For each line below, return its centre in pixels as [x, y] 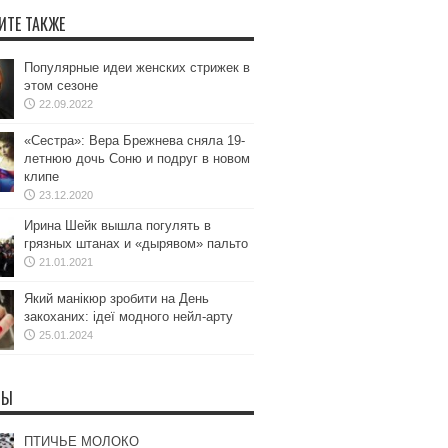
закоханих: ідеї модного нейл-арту [128, 316]
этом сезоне [60, 85]
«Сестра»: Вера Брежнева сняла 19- [134, 140]
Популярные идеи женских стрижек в [136, 67]
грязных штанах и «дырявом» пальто [135, 243]
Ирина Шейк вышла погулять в [117, 225]
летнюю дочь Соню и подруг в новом [136, 158]
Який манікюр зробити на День [116, 298]
